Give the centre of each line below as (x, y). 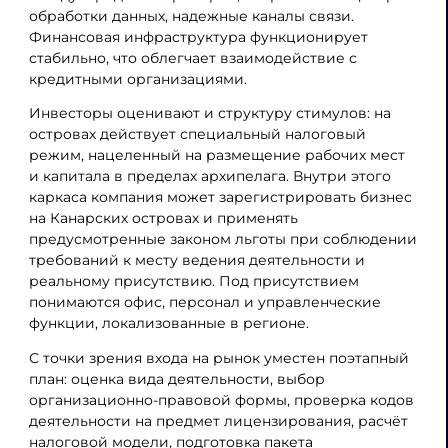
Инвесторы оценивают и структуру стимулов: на (209, 113)
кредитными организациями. (137, 78)
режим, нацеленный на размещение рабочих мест (216, 155)
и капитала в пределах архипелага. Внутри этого (209, 176)
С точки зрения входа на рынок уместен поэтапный (218, 358)
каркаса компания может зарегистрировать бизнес (220, 197)
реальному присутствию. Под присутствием (193, 281)
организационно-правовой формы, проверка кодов (221, 400)
